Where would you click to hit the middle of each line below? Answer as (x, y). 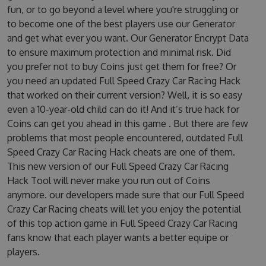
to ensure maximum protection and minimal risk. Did (119, 52)
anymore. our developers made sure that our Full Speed (125, 195)
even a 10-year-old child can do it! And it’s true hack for (123, 109)
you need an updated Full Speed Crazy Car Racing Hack (123, 81)
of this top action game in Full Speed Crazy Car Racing (122, 223)
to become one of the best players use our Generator (121, 24)
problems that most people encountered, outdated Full (125, 138)
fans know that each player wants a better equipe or (118, 237)
